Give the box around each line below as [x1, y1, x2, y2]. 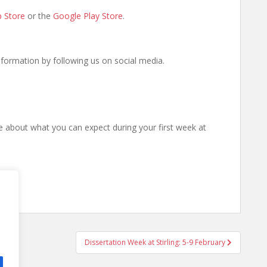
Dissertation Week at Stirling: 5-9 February [85, 237, 227, 247]
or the [25, 10, 53, 21]
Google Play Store [53, 10, 123, 21]
